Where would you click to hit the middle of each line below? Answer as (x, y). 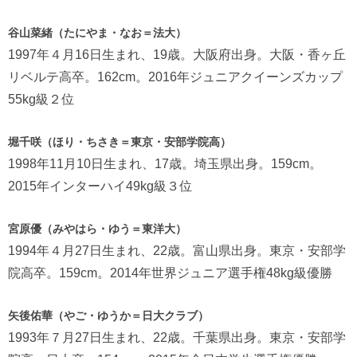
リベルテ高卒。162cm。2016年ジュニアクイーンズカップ (175, 77)
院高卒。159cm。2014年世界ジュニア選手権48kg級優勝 (170, 273)
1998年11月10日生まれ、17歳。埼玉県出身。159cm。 (165, 164)
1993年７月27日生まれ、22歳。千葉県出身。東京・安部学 (177, 338)
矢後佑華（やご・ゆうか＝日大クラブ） (108, 316)
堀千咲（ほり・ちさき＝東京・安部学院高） (120, 142)
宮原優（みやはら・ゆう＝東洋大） (97, 229)
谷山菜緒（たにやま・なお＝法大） (97, 33)
